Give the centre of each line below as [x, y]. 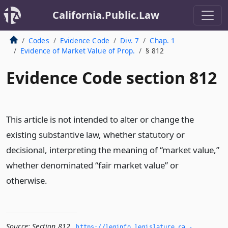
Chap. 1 [163, 40]
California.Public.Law [106, 15]
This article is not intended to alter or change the [100, 119]
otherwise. [27, 180]
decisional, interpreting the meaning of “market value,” [113, 150]
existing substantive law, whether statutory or [95, 135]
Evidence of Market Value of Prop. [78, 51]
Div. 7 [130, 40]
